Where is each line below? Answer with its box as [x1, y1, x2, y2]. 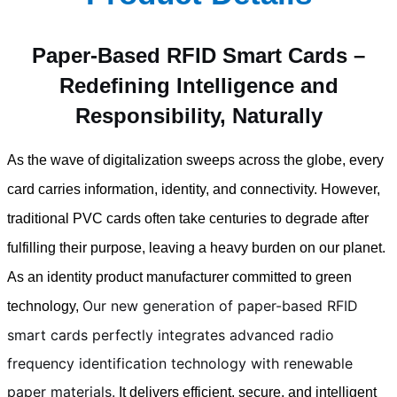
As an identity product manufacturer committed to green [7, 269, 352, 284]
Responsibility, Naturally [74, 103, 323, 128]
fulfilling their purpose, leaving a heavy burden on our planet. [7, 239, 385, 255]
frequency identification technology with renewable [7, 354, 353, 372]
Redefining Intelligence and [58, 73, 339, 97]
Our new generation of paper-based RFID [82, 296, 358, 315]
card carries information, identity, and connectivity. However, [7, 181, 380, 197]
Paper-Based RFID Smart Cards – [32, 43, 365, 67]
